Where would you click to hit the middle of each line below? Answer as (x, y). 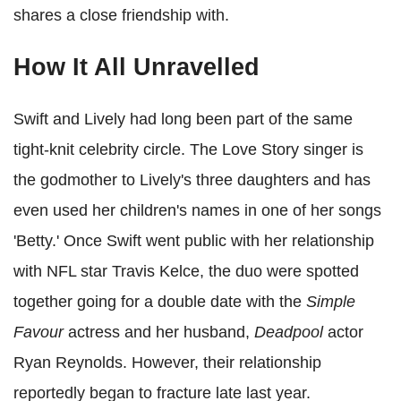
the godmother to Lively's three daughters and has (192, 179)
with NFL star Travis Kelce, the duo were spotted (186, 271)
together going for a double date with (146, 301)
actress (94, 332)
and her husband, (187, 332)
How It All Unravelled (137, 67)
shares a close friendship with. (121, 15)
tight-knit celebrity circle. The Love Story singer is (188, 149)
